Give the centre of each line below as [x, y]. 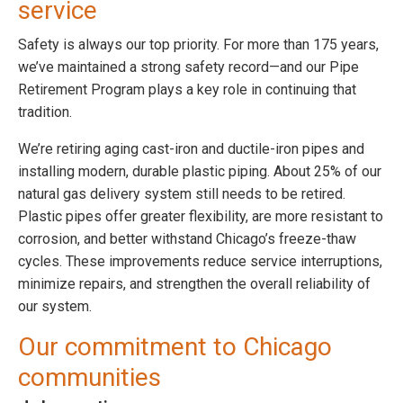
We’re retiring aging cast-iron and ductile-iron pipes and [191, 148]
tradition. [45, 112]
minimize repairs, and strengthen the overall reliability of [194, 283]
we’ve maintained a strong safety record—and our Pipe [188, 67]
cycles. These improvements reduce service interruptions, [200, 261]
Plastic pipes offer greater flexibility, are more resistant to [201, 216]
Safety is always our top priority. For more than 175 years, [198, 44]
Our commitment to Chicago [175, 346]
